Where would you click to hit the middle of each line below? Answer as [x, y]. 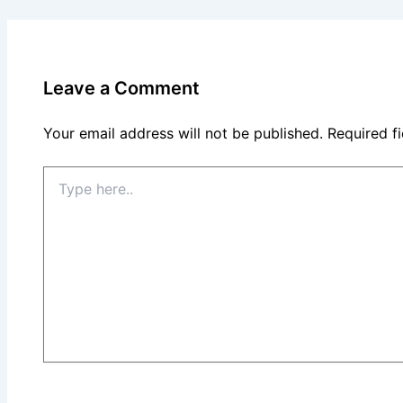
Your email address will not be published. [183, 133]
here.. [59, 192]
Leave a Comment [121, 88]
